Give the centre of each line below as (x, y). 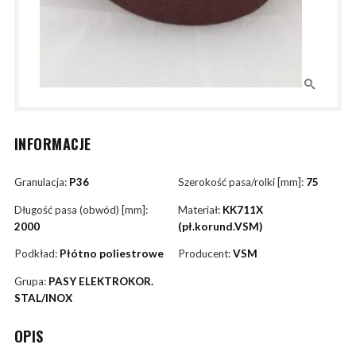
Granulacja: (41, 182)
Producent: (205, 254)
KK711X (243, 209)
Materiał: (200, 209)
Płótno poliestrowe (111, 254)
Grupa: (31, 281)
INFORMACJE (52, 144)
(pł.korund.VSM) (220, 226)
